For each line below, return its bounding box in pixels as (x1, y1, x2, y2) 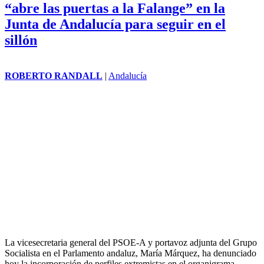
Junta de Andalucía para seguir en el (5, 16, 226, 32)
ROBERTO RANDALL (5, 70, 103, 81)
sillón (5, 32, 37, 48)
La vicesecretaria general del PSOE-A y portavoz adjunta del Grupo (5, 237, 257, 247)
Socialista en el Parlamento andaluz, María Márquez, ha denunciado (5, 247, 256, 258)
